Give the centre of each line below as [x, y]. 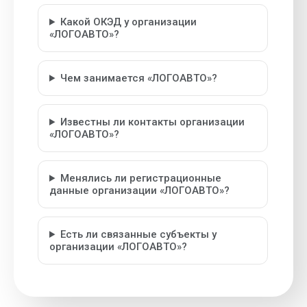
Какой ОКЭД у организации [128, 22]
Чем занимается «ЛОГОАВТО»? [138, 78]
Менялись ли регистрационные [140, 178]
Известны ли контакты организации [152, 122]
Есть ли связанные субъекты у [138, 234]
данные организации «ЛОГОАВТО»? [139, 191]
